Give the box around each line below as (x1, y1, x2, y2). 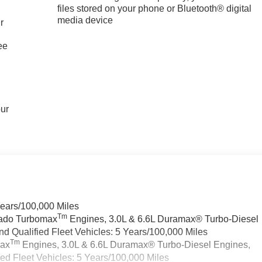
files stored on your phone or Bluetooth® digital (57, 4, 252, 14)
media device (57, 15, 113, 26)
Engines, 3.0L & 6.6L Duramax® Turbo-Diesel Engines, (20, 240, 251, 250)
